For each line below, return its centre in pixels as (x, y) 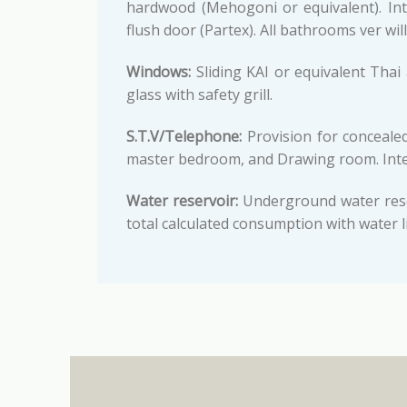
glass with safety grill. (200, 95)
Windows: (159, 72)
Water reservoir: (183, 200)
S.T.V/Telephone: (184, 136)
